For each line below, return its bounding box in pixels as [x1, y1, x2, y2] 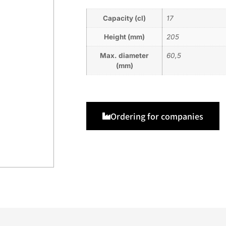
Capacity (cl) [103, 14, 146, 22]
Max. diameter [100, 51, 149, 60]
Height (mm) [104, 32, 145, 41]
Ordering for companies [110, 110, 203, 123]
